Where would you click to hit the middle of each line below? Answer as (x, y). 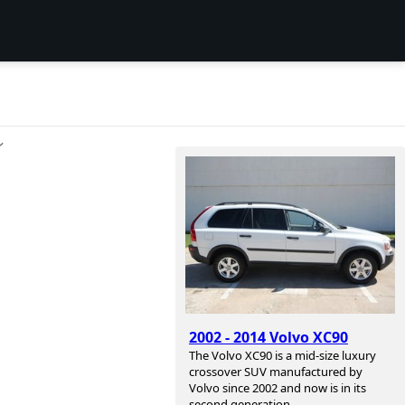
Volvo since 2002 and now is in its (278, 388)
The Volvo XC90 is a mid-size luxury (283, 356)
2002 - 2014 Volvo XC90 (268, 338)
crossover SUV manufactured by (276, 372)
